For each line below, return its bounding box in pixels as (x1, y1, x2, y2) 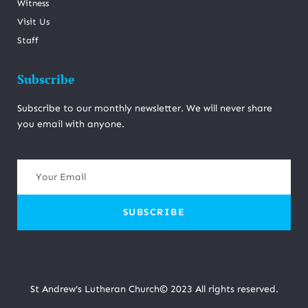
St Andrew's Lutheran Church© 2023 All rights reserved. (30, 283, 278, 295)
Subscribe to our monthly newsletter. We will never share (17, 102, 272, 114)
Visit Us (17, 16, 49, 27)
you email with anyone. (17, 118, 124, 130)
